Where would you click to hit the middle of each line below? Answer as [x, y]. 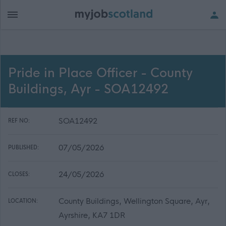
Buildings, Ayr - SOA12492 [88, 89]
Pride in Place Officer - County [100, 73]
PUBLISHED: [23, 148]
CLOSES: [19, 174]
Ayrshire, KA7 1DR [92, 215]
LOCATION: [23, 201]
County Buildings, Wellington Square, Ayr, [134, 201]
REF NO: [19, 121]
